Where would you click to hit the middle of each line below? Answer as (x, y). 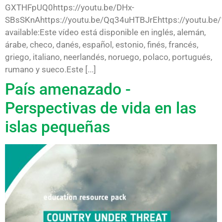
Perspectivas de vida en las (101, 108)
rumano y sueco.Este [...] (51, 69)
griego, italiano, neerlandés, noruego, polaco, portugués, (109, 57)
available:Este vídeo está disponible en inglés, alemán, (105, 32)
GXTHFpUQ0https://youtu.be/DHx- (70, 7)
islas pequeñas (57, 127)
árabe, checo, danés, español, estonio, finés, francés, (102, 44)
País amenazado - (68, 89)
